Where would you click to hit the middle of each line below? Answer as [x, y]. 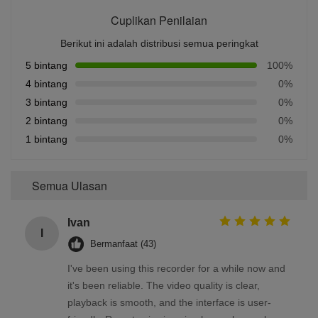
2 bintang [46, 120]
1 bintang [46, 139]
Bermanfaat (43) [123, 243]
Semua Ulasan [70, 185]
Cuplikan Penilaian [159, 20]
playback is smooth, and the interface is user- [169, 302]
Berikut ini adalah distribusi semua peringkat [159, 43]
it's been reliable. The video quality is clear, [164, 285]
